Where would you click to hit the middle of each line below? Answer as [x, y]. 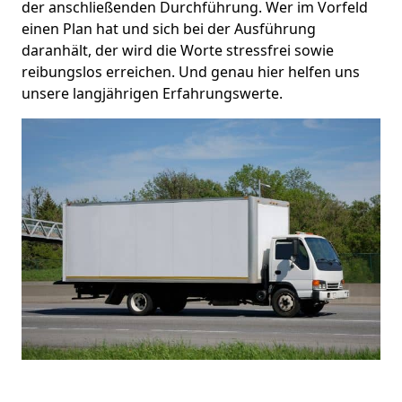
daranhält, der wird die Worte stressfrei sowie [178, 50]
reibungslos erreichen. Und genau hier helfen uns [191, 71]
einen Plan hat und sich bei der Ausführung [169, 28]
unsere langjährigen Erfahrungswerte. [152, 93]
